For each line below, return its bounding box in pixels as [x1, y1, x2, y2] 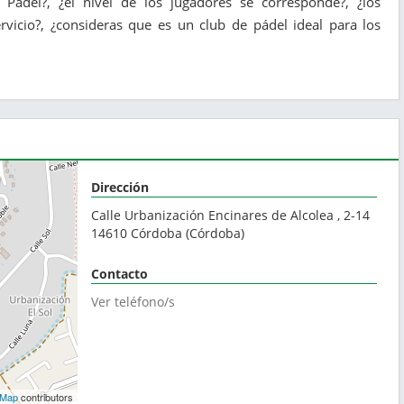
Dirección [91, 178, 150, 196]
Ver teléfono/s [91, 292, 176, 310]
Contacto [91, 264, 149, 282]
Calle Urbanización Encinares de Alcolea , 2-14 [91, 206, 371, 224]
